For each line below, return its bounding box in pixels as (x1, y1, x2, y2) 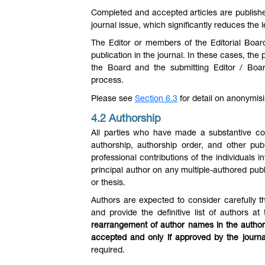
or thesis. (91, 179, 125, 188)
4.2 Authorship (91, 114, 161, 125)
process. (91, 77, 124, 86)
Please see (91, 95, 135, 104)
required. (91, 247, 125, 256)
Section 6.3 (135, 95, 177, 104)
